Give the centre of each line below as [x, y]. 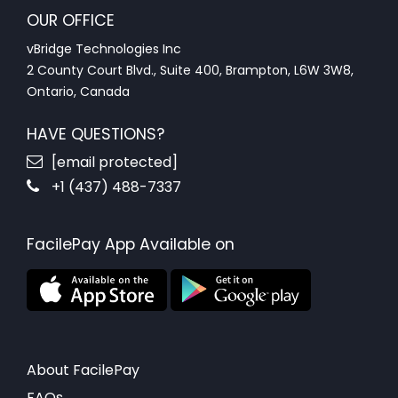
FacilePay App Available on [131, 244]
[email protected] [115, 162]
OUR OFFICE [71, 20]
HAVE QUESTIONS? [96, 134]
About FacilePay [83, 370]
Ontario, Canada [78, 91]
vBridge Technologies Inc [104, 48]
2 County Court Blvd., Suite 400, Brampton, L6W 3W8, [190, 70]
